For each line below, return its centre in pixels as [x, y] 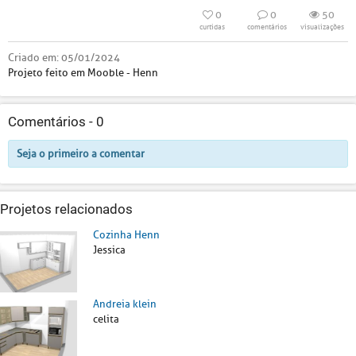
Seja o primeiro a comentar [81, 154]
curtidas [212, 27]
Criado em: [35, 58]
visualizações [322, 27]
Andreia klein [125, 304]
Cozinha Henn [126, 235]
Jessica [109, 250]
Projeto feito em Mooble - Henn [83, 73]
